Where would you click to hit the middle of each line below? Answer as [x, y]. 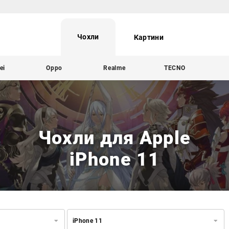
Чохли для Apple [114, 138]
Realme [114, 68]
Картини [148, 38]
